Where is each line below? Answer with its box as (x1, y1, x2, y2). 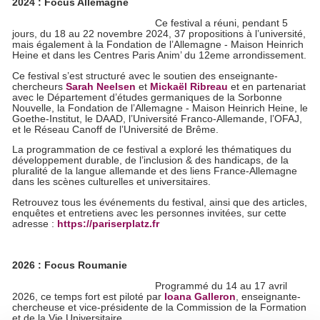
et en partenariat (228, 81, 306, 92)
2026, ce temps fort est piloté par (12, 291, 165, 303)
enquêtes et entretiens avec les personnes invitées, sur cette (12, 207, 287, 219)
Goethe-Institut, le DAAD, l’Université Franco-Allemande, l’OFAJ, (12, 113, 303, 124)
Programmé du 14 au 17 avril (155, 281, 288, 292)
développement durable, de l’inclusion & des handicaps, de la (12, 155, 289, 166)
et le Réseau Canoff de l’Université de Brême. (12, 124, 219, 135)
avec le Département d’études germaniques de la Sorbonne (12, 91, 283, 103)
